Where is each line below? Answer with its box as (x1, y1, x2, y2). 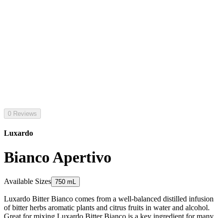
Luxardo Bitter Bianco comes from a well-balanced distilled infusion (4, 195, 214, 203)
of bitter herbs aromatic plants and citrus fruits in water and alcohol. (4, 203, 210, 212)
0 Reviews (8, 110, 37, 117)
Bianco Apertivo (4, 148, 111, 166)
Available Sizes (4, 177, 51, 186)
